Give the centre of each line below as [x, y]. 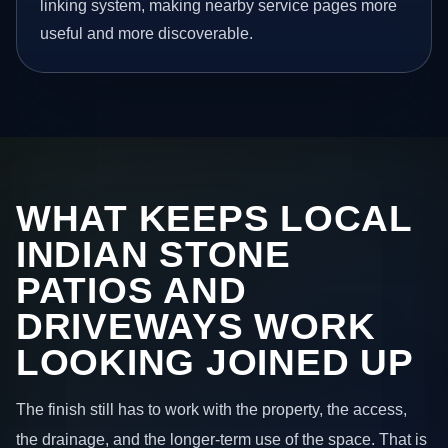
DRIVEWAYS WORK [196, 326]
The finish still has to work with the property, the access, [211, 409]
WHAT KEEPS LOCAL [214, 218]
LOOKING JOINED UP [215, 362]
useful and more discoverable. [147, 34]
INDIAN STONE [153, 254]
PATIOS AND [131, 290]
